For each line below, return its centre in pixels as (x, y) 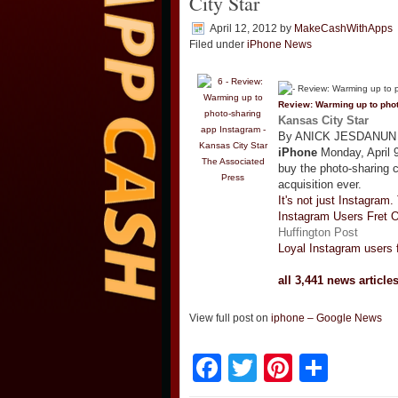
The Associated (233, 161)
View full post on (230, 318)
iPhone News (279, 44)
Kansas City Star (323, 121)
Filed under (218, 44)
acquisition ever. (320, 185)
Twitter (299, 368)
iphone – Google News (326, 318)
